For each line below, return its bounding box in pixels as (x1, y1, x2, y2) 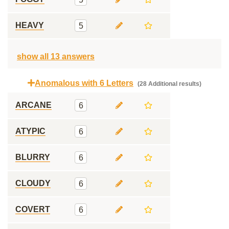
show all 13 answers (17, 52, 95, 61)
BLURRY (15, 153, 50, 162)
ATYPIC (15, 127, 45, 135)
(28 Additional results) (136, 80, 201, 87)
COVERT (15, 205, 50, 214)
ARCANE (15, 101, 52, 109)
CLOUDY (15, 179, 51, 188)
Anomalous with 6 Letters (35, 79, 133, 87)
